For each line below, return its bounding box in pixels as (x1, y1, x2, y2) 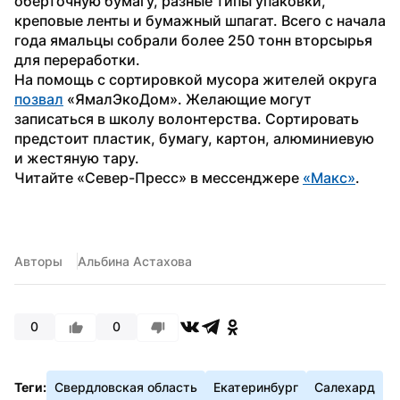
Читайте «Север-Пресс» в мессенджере (14, 168, 303, 187)
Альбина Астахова (78, 253, 192, 269)
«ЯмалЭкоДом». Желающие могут (63, 89, 312, 108)
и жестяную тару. (14, 148, 139, 167)
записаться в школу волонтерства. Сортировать (14, 109, 359, 128)
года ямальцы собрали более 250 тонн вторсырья (14, 30, 372, 49)
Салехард (314, 379, 375, 395)
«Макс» (303, 168, 355, 187)
